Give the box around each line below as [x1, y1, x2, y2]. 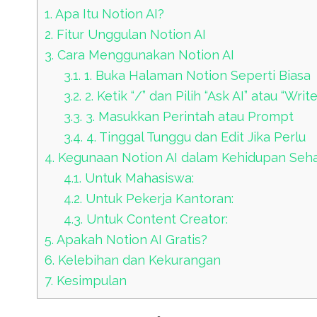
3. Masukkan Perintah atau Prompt [82, 109, 294, 125]
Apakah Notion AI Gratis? [54, 232, 207, 248]
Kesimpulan [53, 273, 127, 289]
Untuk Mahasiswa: [81, 171, 195, 186]
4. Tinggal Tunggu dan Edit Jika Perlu [83, 129, 306, 145]
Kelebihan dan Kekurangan [54, 253, 221, 268]
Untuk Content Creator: [83, 212, 229, 227]
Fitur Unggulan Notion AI [53, 27, 206, 42]
